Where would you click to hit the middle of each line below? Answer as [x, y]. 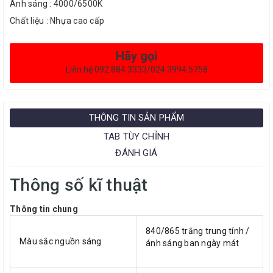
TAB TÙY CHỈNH [136, 136]
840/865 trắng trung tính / [198, 231]
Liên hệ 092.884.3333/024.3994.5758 [136, 69]
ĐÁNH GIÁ [136, 153]
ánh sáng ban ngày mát [193, 243]
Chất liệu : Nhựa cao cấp [57, 20]
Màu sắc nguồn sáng [61, 241]
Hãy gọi [136, 56]
